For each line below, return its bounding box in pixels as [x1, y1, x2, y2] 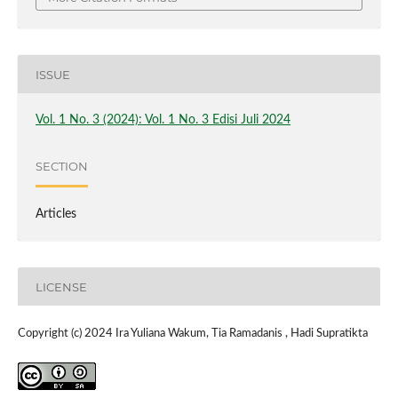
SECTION [35, 158, 88, 173]
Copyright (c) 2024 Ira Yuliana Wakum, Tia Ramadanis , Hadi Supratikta [17, 328, 368, 340]
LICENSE [35, 279, 87, 294]
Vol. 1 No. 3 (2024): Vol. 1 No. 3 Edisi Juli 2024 [35, 114, 291, 127]
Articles [35, 208, 76, 221]
